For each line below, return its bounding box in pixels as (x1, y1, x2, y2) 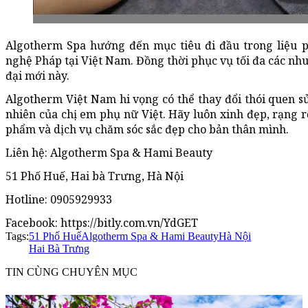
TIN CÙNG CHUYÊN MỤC (5, 266, 137, 278)
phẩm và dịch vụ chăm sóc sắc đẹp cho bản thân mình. (5, 122, 289, 137)
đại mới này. (5, 68, 69, 84)
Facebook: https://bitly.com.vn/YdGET (5, 215, 198, 231)
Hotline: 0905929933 (5, 192, 112, 208)
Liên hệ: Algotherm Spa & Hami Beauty (5, 145, 212, 161)
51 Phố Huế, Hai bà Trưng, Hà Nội (5, 168, 184, 184)
